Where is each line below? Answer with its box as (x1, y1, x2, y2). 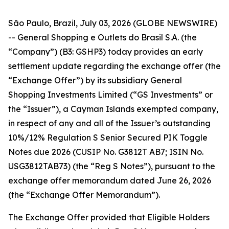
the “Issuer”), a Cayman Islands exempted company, (8, 104, 218, 114)
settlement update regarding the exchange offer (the (8, 61, 221, 71)
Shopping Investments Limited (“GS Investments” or (8, 89, 213, 100)
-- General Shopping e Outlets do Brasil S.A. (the (8, 32, 197, 42)
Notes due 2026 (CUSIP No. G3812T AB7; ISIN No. (8, 147, 203, 157)
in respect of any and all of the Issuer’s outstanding (8, 118, 211, 128)
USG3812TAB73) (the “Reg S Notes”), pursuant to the (8, 161, 215, 171)
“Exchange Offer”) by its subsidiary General (8, 75, 182, 85)
